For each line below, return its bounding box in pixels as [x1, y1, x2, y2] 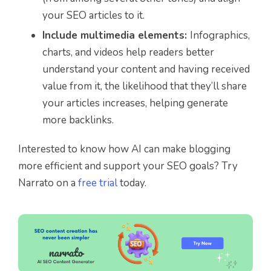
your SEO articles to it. [42, 8, 145, 22]
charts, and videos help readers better [42, 45, 214, 59]
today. [117, 175, 146, 190]
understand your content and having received [42, 62, 250, 76]
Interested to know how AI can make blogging [18, 142, 230, 156]
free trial [78, 175, 117, 190]
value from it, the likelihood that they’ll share [42, 79, 247, 93]
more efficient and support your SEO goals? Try [18, 158, 238, 173]
